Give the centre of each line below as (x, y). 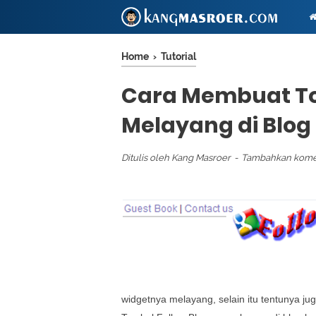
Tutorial (178, 56)
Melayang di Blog (216, 126)
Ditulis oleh (146, 158)
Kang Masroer (201, 158)
